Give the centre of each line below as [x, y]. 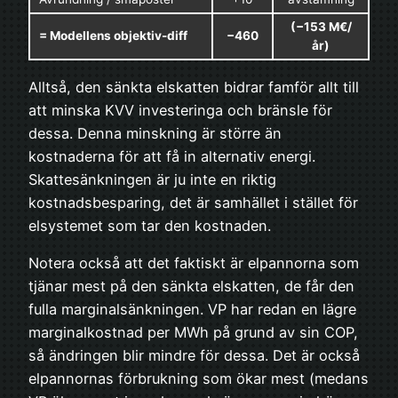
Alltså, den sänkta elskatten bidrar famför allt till [194, 87]
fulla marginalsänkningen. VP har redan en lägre [192, 309]
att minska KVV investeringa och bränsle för [180, 110]
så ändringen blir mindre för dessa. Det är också [194, 355]
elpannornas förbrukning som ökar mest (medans [199, 378]
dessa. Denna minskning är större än [155, 133]
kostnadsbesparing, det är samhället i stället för [193, 202]
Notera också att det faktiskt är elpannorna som [194, 263]
